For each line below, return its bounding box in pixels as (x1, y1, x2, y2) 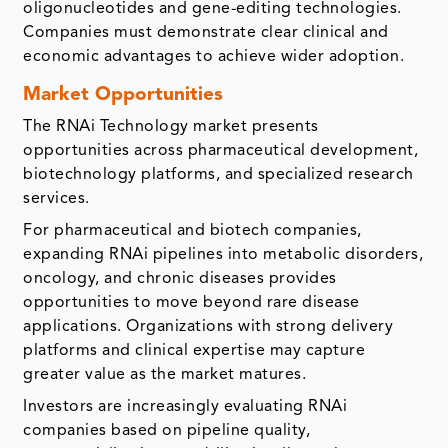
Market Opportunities (23, 85, 224, 105)
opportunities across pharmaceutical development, (23, 142, 419, 159)
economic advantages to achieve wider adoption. (23, 48, 405, 65)
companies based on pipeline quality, (23, 422, 311, 439)
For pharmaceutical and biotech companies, (23, 222, 362, 239)
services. (23, 190, 90, 207)
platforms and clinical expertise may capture (23, 342, 366, 359)
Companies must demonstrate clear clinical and (23, 24, 389, 41)
